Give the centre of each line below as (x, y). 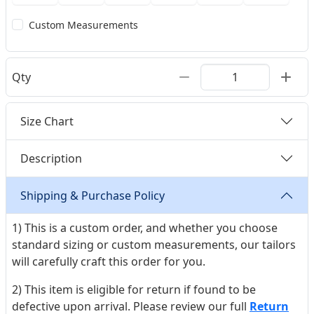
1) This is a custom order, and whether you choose (145, 228)
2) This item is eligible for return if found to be (134, 290)
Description (51, 158)
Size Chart (47, 121)
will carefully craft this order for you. (109, 262)
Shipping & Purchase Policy (93, 195)
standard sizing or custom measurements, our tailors (154, 245)
